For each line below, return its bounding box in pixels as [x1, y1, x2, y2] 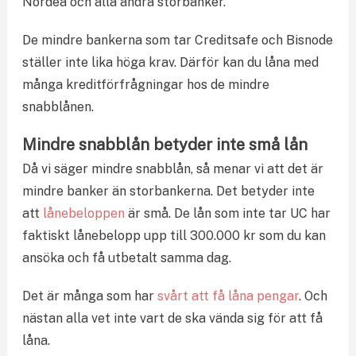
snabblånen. [21, 99, 94, 114]
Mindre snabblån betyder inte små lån [21, 134, 308, 154]
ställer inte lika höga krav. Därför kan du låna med [21, 54, 319, 70]
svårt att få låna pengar [157, 288, 299, 304]
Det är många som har [21, 288, 157, 304]
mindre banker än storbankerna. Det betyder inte [21, 183, 315, 199]
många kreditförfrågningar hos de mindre [21, 76, 269, 92]
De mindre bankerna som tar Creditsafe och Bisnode [21, 32, 333, 48]
